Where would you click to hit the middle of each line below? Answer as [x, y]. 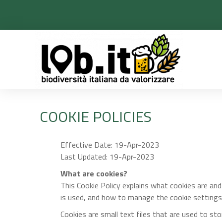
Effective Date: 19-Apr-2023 [110, 145]
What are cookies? [94, 173]
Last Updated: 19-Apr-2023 [107, 157]
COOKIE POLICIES [96, 116]
